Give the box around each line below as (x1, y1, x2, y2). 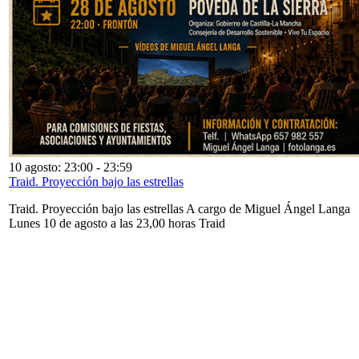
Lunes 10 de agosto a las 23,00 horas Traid (9, 216, 225, 230)
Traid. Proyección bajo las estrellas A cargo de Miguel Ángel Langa (9, 201, 350, 216)
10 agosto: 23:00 (9, 159, 93, 174)
